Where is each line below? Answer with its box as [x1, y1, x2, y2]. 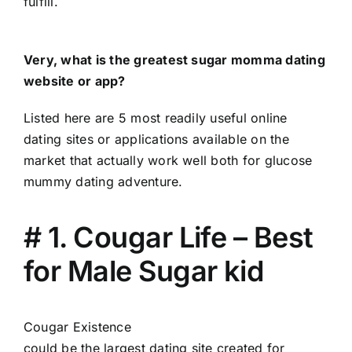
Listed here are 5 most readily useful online [24, 109, 288, 126]
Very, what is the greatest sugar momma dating [24, 51, 325, 68]
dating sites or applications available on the [24, 130, 289, 147]
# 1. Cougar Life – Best [24, 219, 313, 255]
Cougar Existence [24, 318, 131, 335]
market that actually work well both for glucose [24, 152, 313, 168]
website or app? [24, 72, 126, 89]
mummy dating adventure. [24, 173, 183, 189]
